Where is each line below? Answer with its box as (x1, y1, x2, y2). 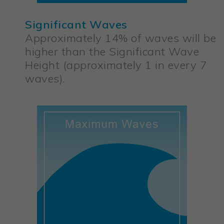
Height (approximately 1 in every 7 (25, 58, 206, 72)
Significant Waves (25, 17, 127, 32)
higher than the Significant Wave (25, 44, 199, 59)
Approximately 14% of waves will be (25, 31, 216, 45)
